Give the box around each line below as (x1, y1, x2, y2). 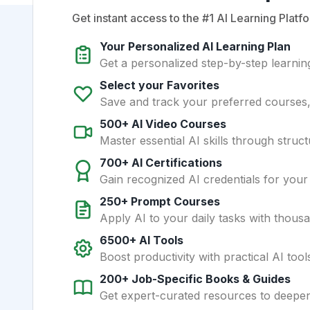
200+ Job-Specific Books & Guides (100, 271, 291, 286)
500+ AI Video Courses (100, 116, 226, 131)
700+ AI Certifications (100, 155, 222, 170)
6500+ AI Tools (100, 232, 183, 247)
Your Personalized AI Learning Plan (100, 39, 291, 53)
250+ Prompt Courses (100, 194, 220, 208)
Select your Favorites (100, 77, 219, 92)
